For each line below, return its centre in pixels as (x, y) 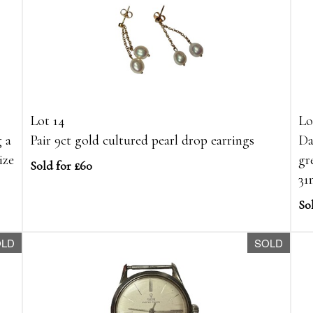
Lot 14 (48, 121)
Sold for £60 (61, 166)
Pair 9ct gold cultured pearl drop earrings (143, 141)
